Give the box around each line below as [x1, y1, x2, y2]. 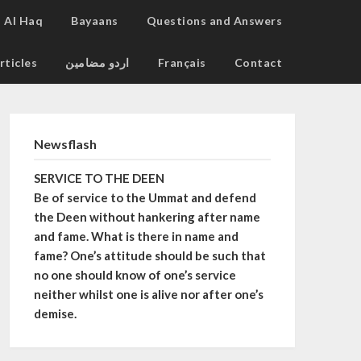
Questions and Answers [146, 14, 282, 27]
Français [157, 56, 206, 69]
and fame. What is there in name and [33, 229, 239, 243]
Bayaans [71, 14, 118, 27]
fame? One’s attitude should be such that [33, 248, 266, 263]
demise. [33, 306, 77, 321]
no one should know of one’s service [33, 268, 236, 282]
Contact [234, 56, 282, 69]
